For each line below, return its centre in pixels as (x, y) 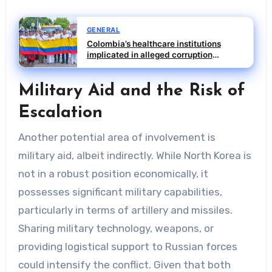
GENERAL (103, 30)
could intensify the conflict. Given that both (124, 264)
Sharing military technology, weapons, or (116, 228)
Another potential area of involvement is (117, 137)
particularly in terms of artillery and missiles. (125, 210)
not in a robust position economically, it (113, 173)
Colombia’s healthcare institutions (154, 44)
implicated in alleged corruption (149, 55)
